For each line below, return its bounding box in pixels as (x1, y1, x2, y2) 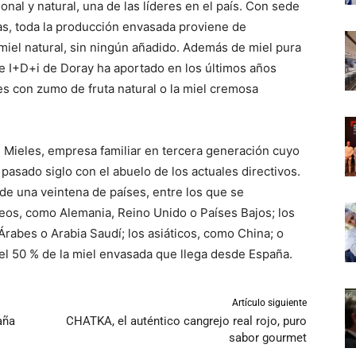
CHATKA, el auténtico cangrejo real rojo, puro (65, 314, 307, 329)
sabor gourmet (228, 331, 307, 346)
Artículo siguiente (231, 297, 307, 309)
